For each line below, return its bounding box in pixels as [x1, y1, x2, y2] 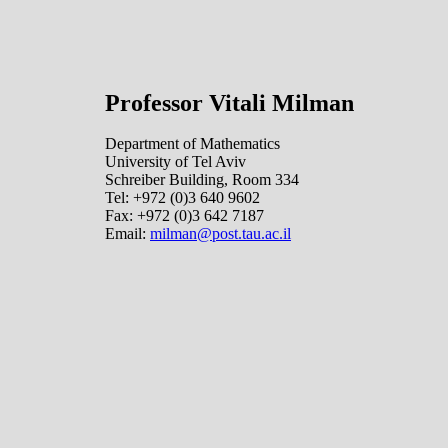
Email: [105, 225, 150, 242]
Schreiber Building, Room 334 [105, 171, 299, 188]
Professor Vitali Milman [105, 90, 354, 116]
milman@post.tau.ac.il [150, 225, 291, 242]
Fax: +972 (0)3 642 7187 [105, 207, 264, 224]
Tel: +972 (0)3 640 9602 [105, 189, 260, 206]
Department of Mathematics [105, 135, 280, 152]
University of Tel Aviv [105, 153, 246, 170]
